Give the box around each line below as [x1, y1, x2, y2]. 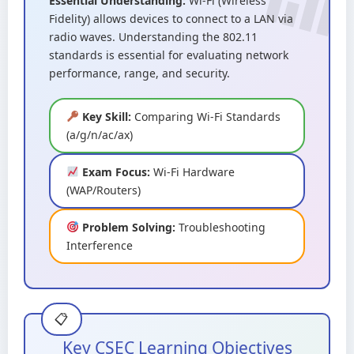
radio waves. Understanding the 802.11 [49, 29, 258, 44]
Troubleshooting [175, 220, 265, 235]
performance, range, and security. [49, 66, 230, 81]
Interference [66, 238, 133, 253]
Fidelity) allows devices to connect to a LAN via [49, 11, 293, 26]
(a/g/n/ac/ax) [66, 127, 133, 142]
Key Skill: [78, 109, 131, 124]
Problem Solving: [78, 220, 175, 235]
